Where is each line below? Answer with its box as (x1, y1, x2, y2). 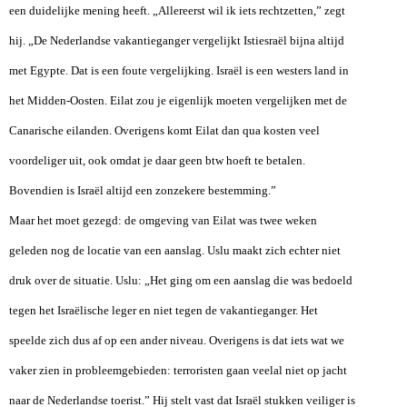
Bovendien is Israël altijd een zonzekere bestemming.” (9, 183, 276, 197)
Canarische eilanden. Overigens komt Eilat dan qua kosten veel (9, 123, 320, 137)
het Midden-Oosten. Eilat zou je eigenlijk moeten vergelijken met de (9, 93, 347, 107)
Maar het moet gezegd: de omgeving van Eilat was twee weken (9, 213, 317, 227)
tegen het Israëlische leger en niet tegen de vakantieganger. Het (9, 303, 318, 317)
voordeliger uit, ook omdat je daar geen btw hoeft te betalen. (9, 153, 305, 167)
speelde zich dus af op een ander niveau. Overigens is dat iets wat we (9, 333, 344, 347)
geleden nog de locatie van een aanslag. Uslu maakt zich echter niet (9, 243, 341, 257)
